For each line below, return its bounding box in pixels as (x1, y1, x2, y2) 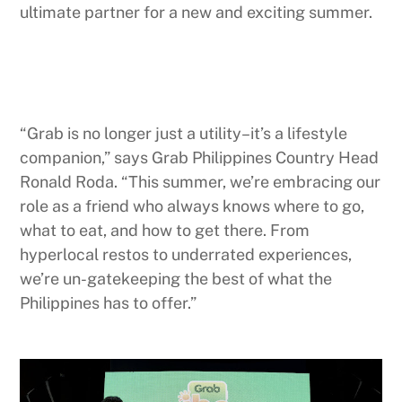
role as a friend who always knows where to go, (20, 196, 365, 215)
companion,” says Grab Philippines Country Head (20, 147, 380, 167)
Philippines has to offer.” (20, 293, 197, 312)
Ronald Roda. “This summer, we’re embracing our (20, 171, 381, 191)
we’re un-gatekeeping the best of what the (20, 268, 333, 288)
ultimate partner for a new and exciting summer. (20, 2, 373, 22)
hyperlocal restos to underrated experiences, (20, 244, 353, 264)
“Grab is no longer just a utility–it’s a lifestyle (20, 123, 348, 143)
